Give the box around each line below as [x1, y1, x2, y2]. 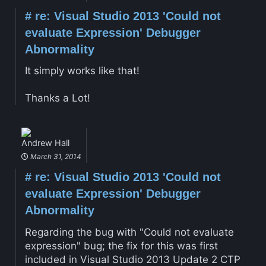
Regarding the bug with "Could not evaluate [24, 226, 234, 238]
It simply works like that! [24, 65, 140, 77]
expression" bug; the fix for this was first [24, 239, 218, 252]
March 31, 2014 [28, 151, 81, 161]
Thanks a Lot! [24, 92, 90, 104]
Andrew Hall [21, 137, 69, 148]
